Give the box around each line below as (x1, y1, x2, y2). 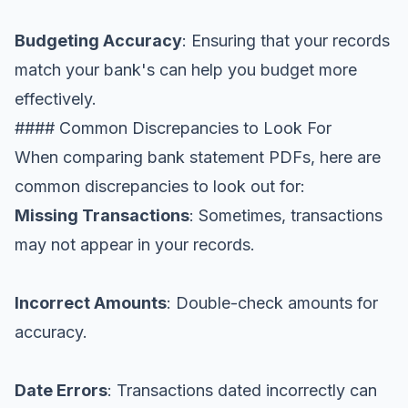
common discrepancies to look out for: (15, 176, 305, 196)
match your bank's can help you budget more (15, 59, 357, 79)
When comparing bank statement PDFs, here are (15, 147, 381, 167)
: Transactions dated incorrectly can (107, 380, 377, 400)
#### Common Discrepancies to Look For (15, 117, 331, 138)
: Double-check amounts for (167, 292, 378, 312)
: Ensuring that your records (182, 30, 390, 50)
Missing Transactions (15, 205, 189, 225)
